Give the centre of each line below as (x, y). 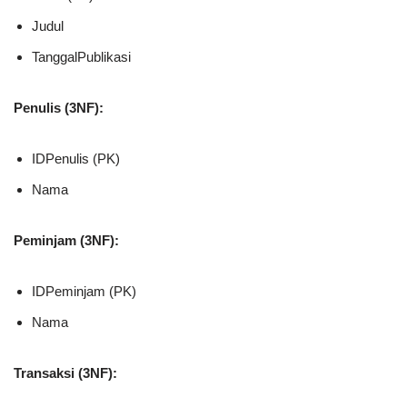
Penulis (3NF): (59, 108)
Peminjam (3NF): (66, 241)
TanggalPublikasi (81, 57)
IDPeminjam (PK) (84, 292)
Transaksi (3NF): (65, 373)
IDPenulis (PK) (76, 159)
